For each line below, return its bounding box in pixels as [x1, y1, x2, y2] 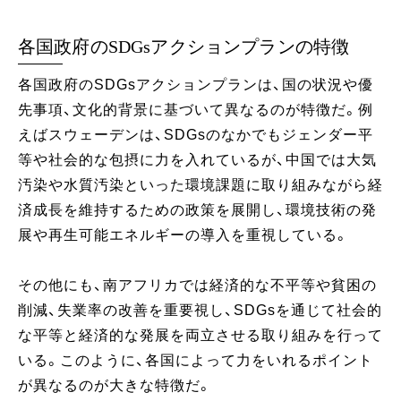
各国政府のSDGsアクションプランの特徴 [18, 36, 350, 56]
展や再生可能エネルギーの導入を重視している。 [18, 226, 349, 243]
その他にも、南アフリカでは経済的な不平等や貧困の [18, 277, 377, 293]
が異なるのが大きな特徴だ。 [18, 377, 212, 393]
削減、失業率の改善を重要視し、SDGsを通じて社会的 [18, 302, 382, 318]
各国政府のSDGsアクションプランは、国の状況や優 [18, 76, 373, 92]
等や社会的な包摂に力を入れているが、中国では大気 [18, 151, 377, 167]
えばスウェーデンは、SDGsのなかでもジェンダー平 [18, 126, 373, 142]
